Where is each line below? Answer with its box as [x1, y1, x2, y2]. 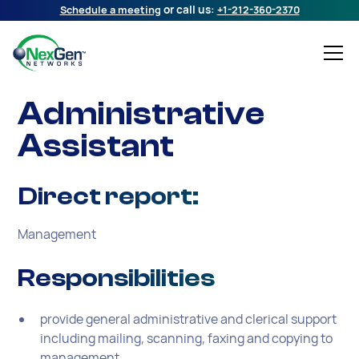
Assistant [18, 127, 175, 164]
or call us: [160, 2, 217, 18]
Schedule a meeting [59, 2, 161, 18]
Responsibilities [18, 263, 216, 292]
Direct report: [18, 181, 200, 211]
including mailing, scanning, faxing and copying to [40, 329, 333, 347]
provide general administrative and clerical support [40, 309, 337, 328]
